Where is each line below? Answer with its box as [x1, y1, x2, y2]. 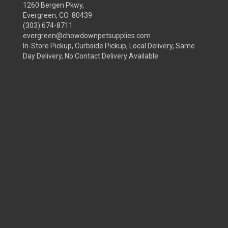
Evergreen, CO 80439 [23, 11, 92, 19]
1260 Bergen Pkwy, [23, 1, 84, 9]
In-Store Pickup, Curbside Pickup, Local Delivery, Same [23, 42, 195, 50]
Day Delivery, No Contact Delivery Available [23, 52, 158, 60]
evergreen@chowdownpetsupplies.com [23, 32, 151, 40]
